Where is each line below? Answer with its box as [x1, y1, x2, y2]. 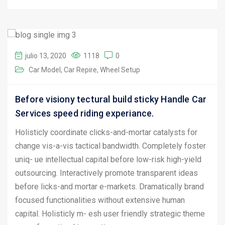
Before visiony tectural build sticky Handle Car [15, 93, 207, 104]
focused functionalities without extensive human [15, 195, 185, 205]
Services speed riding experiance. [15, 107, 154, 119]
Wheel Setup [100, 65, 140, 74]
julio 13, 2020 [25, 51, 66, 60]
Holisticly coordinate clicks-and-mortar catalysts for [15, 127, 197, 137]
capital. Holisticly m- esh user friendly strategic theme [15, 208, 205, 218]
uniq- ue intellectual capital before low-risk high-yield [15, 154, 201, 164]
